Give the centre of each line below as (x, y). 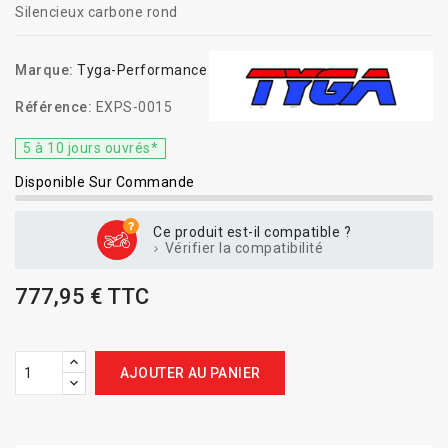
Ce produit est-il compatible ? (252, 232)
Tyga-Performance (142, 70)
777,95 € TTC (82, 296)
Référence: (53, 107)
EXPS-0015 (133, 107)
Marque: (44, 70)
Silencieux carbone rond (96, 12)
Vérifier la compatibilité (242, 248)
